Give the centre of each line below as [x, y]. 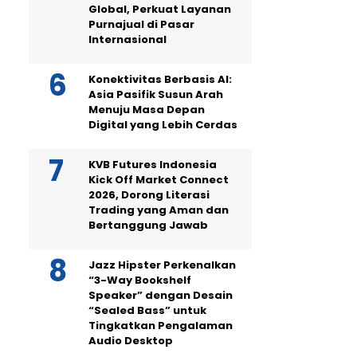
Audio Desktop [131, 341]
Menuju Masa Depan [147, 110]
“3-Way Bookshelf [140, 280]
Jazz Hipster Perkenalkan [162, 265]
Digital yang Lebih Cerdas [163, 125]
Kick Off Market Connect [159, 180]
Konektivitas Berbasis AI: [160, 79]
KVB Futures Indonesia [153, 165]
